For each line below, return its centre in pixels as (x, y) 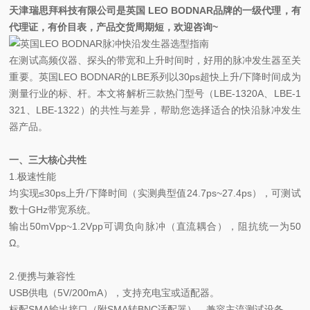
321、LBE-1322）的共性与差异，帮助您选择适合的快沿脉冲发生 (155, 110)
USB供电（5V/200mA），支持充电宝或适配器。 (115, 293)
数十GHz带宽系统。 (53, 210)
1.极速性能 (33, 176)
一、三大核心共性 (48, 160)
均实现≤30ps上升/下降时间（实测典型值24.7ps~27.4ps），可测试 (155, 193)
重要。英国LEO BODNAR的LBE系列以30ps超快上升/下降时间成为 (155, 77)
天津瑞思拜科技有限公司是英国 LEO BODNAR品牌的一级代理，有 (155, 10)
